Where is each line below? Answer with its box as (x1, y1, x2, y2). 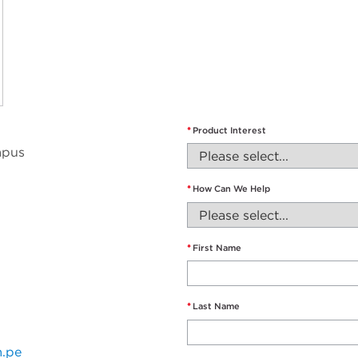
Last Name (193, 300, 240, 312)
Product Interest (193, 124, 266, 136)
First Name (193, 241, 241, 253)
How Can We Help (193, 183, 270, 195)
